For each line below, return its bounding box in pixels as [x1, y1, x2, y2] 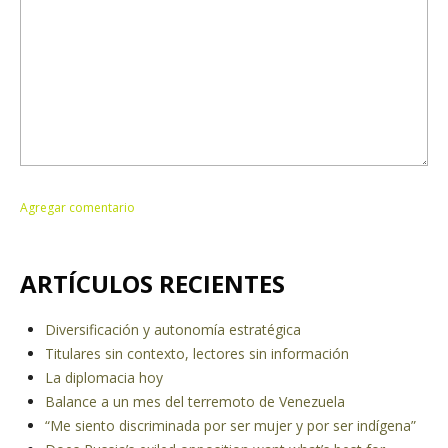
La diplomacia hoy [45, 368, 163, 387]
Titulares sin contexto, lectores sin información [45, 344, 349, 363]
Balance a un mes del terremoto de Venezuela [45, 392, 345, 411]
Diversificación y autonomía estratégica [45, 320, 301, 339]
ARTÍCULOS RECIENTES [20, 267, 285, 300]
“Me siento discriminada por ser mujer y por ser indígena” [45, 416, 416, 435]
